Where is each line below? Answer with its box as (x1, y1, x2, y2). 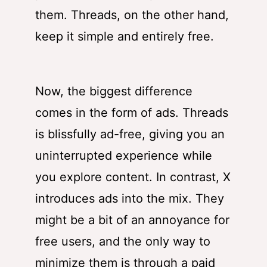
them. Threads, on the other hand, (35, 8, 229, 23)
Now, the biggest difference (35, 84, 193, 99)
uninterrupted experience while (35, 148, 212, 163)
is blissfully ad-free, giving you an (35, 127, 225, 142)
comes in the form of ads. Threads (35, 105, 228, 120)
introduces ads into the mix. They (35, 191, 224, 206)
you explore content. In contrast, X (35, 170, 231, 185)
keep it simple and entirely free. (35, 29, 214, 44)
